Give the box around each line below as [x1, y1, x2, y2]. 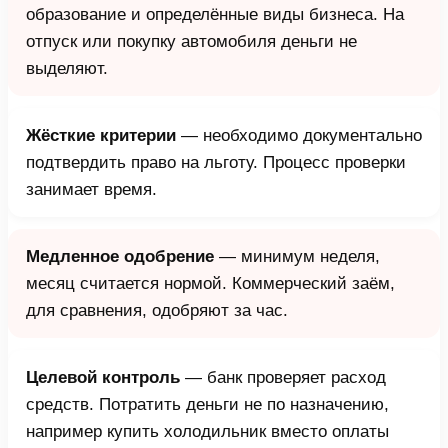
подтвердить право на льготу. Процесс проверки [26, 152, 406, 172]
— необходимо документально [176, 125, 422, 145]
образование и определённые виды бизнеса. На [26, 4, 404, 24]
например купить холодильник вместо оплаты [26, 421, 389, 441]
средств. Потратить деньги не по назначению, [26, 394, 389, 414]
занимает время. [26, 179, 157, 199]
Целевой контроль [26, 367, 180, 387]
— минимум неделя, [214, 246, 380, 266]
